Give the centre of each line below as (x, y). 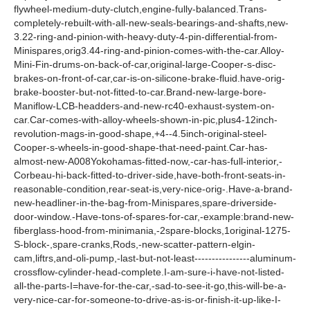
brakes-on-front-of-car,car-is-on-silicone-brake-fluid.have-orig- (149, 79)
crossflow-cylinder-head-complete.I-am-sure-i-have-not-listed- (149, 272)
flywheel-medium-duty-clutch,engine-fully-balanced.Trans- (140, 9)
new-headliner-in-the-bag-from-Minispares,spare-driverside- (145, 203)
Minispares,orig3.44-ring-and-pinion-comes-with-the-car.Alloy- (149, 51)
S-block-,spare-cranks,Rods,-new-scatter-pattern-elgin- (135, 245)
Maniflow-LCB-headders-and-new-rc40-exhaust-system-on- (144, 106)
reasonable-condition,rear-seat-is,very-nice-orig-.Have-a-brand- (153, 189)
